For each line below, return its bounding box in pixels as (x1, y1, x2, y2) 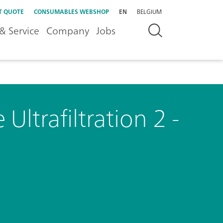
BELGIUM (137, 6, 162, 17)
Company (46, 22, 89, 39)
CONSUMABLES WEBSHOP (34, 6, 109, 17)
